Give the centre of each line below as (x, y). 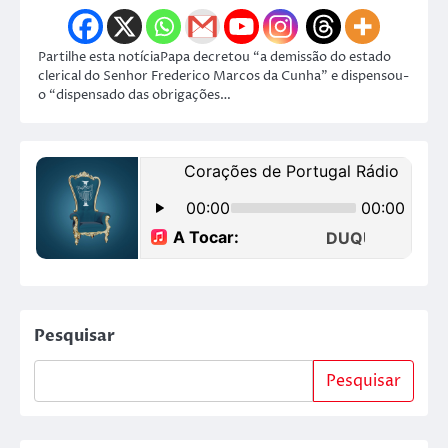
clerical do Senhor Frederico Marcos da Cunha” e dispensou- (223, 75)
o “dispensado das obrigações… (134, 94)
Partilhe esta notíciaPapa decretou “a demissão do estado (214, 56)
